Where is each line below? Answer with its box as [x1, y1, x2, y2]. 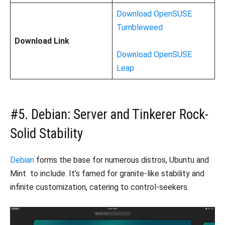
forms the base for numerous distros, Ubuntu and [34, 155, 209, 165]
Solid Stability [10, 125, 83, 142]
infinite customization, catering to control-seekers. [10, 182, 189, 192]
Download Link [15, 36, 69, 46]
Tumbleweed [117, 22, 163, 32]
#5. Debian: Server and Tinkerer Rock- [10, 106, 208, 123]
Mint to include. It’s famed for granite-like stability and [10, 168, 208, 178]
